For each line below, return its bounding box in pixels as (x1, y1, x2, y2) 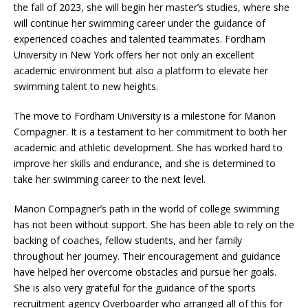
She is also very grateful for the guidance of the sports (14, 281, 256, 294)
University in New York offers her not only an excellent (14, 48, 254, 61)
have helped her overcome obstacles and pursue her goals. (14, 265, 276, 278)
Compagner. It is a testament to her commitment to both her (14, 125, 287, 138)
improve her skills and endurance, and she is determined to (14, 157, 276, 170)
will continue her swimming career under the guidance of (14, 16, 265, 30)
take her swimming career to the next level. (14, 173, 206, 186)
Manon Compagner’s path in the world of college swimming (14, 202, 279, 215)
